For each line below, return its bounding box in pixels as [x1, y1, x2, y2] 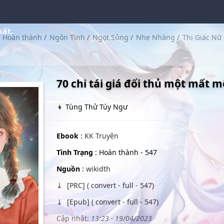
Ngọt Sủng [92, 32, 129, 42]
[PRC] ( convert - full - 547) [64, 180, 154, 190]
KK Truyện [84, 131, 118, 140]
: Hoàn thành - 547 [92, 147, 157, 157]
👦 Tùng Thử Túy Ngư [56, 102, 127, 111]
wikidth [85, 164, 110, 173]
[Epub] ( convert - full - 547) [64, 197, 158, 206]
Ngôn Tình [49, 32, 85, 42]
